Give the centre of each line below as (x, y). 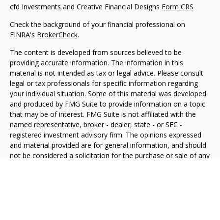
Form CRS (178, 7)
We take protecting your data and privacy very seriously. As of (108, 183)
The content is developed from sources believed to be (96, 52)
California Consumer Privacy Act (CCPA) (136, 194)
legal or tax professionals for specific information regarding (104, 83)
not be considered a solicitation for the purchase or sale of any (110, 155)
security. (23, 166)
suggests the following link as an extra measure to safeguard (107, 204)
